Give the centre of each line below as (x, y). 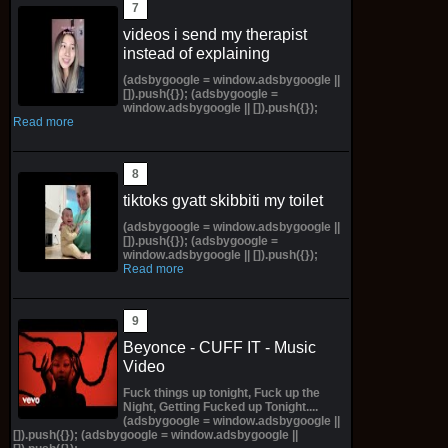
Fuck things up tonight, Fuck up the (221, 392)
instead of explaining (196, 53)
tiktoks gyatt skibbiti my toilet (222, 200)
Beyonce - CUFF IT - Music (219, 347)
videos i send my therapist (214, 34)
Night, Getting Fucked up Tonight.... (220, 406)
